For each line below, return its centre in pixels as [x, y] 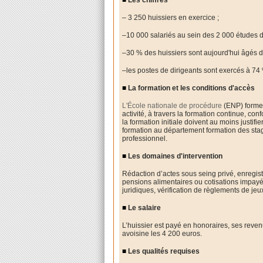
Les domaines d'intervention [175, 156]
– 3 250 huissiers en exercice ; [171, 17]
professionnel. [145, 138]
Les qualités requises [163, 251]
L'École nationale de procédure [172, 105]
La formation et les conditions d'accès [191, 88]
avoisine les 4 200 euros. [162, 233]
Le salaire [144, 208]
